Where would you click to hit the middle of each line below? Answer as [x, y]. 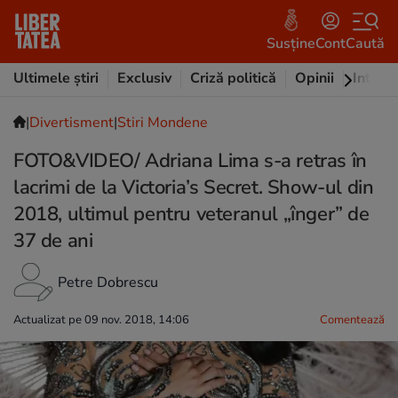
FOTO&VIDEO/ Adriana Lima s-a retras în [190, 161]
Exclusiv [144, 78]
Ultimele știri [56, 78]
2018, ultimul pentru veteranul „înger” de [191, 214]
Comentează [352, 320]
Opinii [314, 78]
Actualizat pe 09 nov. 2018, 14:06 [101, 320]
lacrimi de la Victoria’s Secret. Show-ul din [194, 187]
